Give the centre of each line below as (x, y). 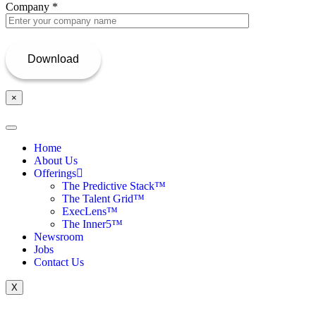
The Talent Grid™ (103, 198)
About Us (56, 160)
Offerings (55, 173)
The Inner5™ (92, 224)
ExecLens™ (90, 211)
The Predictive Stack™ (114, 186)
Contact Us (59, 262)
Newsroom (59, 236)
